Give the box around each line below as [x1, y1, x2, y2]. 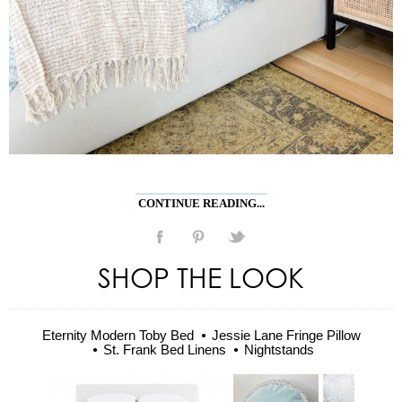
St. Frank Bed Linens [102, 341, 226, 357]
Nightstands [243, 341, 314, 357]
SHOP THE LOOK [98, 259, 304, 293]
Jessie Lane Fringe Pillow [211, 327, 361, 343]
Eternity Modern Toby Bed [41, 327, 194, 343]
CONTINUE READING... [137, 196, 265, 210]
